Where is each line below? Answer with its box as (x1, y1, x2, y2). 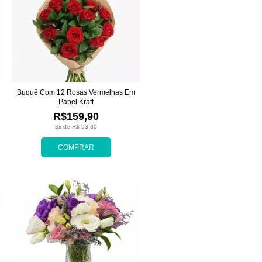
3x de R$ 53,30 (55, 123, 97, 130)
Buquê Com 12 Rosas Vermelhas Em (17, 88, 135, 97)
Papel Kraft (58, 98, 94, 106)
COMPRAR (58, 143, 94, 152)
